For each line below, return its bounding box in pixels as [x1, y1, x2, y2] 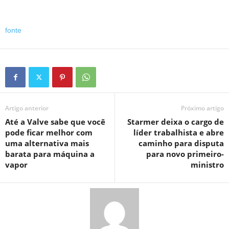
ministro [191, 159, 224, 170]
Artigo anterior [5, 103, 49, 112]
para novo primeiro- [146, 148, 224, 159]
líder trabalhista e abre [133, 127, 224, 138]
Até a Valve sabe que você [5, 116, 105, 127]
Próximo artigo [181, 103, 224, 112]
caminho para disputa [139, 138, 224, 148]
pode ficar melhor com [5, 127, 93, 138]
